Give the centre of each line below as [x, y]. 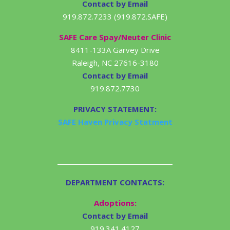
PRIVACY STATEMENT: [115, 109]
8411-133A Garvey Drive [115, 50]
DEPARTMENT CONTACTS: [115, 182]
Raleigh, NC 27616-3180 [115, 62]
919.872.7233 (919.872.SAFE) [115, 16]
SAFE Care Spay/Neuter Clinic [115, 37]
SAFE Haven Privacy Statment [115, 121]
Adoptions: [115, 203]
